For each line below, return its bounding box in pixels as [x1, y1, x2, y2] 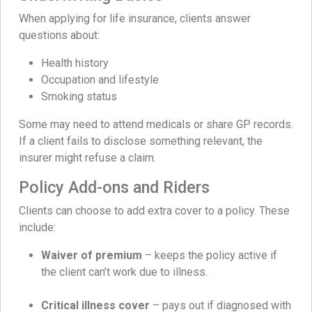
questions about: [19, 28, 100, 42]
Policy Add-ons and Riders [19, 177, 210, 197]
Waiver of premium [41, 248, 142, 262]
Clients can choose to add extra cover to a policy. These [19, 203, 290, 217]
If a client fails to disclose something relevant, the [19, 134, 263, 148]
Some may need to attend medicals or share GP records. [19, 117, 293, 131]
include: [19, 220, 56, 234]
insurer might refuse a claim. [19, 150, 156, 164]
